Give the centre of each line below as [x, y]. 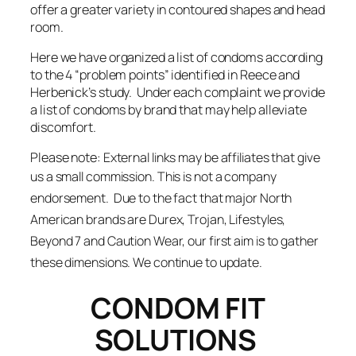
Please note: [67, 158]
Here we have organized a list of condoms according [176, 57]
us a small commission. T [98, 177]
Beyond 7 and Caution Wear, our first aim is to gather [174, 241]
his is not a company [221, 177]
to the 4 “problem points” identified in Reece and [165, 74]
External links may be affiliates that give [211, 158]
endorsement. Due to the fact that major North [161, 198]
